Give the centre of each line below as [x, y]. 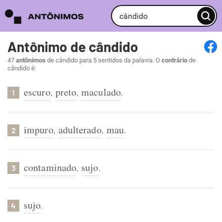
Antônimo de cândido [73, 47]
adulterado [80, 130]
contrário [174, 60]
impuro [39, 130]
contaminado [50, 167]
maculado [101, 92]
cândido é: [22, 68]
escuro [37, 92]
